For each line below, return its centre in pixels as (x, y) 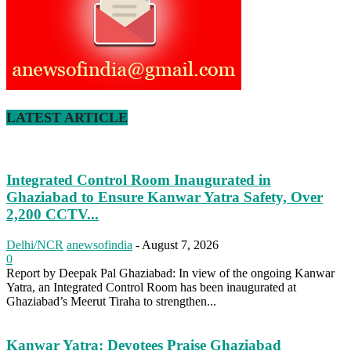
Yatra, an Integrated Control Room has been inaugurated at (151, 287)
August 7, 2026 (180, 244)
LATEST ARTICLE (67, 117)
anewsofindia (100, 244)
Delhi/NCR (35, 244)
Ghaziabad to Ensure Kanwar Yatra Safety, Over (165, 197)
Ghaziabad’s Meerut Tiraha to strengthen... (111, 301)
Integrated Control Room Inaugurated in (139, 179)
